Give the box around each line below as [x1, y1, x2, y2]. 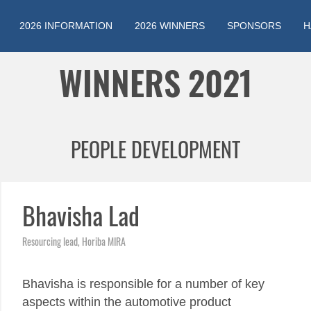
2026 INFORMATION [19, 20, 112, 31]
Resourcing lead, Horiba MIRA [22, 235, 126, 248]
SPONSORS [227, 20, 281, 31]
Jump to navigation [119, 55, 192, 65]
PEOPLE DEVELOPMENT [71, 136, 240, 163]
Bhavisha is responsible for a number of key [22, 277, 264, 291]
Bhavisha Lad [22, 200, 140, 232]
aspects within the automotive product [22, 295, 231, 309]
